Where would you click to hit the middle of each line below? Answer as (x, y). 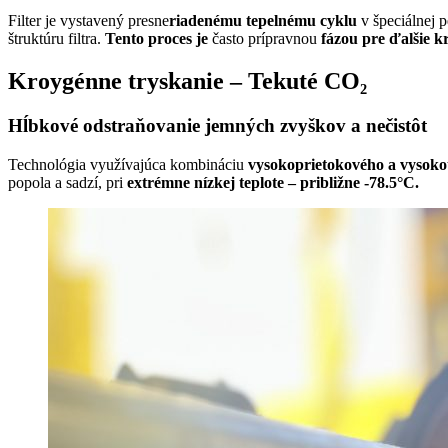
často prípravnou (264, 39)
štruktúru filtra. (56, 39)
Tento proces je (156, 39)
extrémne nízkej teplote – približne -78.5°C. (273, 182)
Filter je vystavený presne (88, 21)
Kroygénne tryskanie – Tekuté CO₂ (187, 81)
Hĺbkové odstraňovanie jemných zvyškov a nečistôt (217, 125)
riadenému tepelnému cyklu (263, 21)
